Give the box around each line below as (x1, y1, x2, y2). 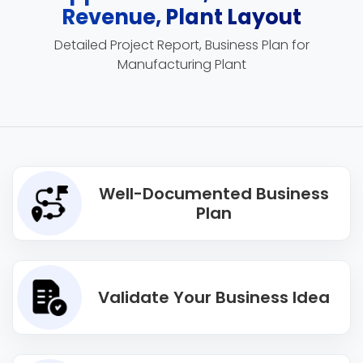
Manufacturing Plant (117, 55, 246, 74)
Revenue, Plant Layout (62, 2, 301, 32)
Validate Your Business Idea (98, 286, 330, 309)
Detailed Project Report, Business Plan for (53, 36, 310, 54)
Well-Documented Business (99, 182, 329, 205)
